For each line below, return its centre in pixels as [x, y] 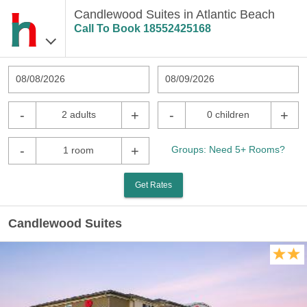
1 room [79, 150]
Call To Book [108, 28]
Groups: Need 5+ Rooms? [228, 149]
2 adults [78, 114]
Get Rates [153, 185]
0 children [228, 114]
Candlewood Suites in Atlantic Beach [174, 14]
